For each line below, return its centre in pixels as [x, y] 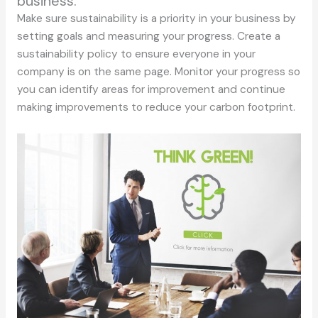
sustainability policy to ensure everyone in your [136, 54]
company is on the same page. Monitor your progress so [158, 71]
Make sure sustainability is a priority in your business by [156, 18]
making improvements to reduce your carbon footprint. [156, 107]
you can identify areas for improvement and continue [151, 89]
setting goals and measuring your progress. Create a [148, 36]
